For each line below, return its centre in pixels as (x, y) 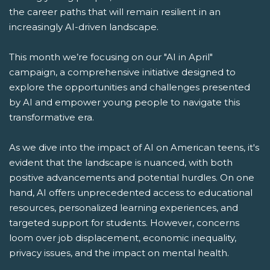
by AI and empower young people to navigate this (124, 102)
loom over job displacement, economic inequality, (123, 237)
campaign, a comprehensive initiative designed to (122, 72)
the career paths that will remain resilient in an (115, 11)
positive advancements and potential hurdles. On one (132, 177)
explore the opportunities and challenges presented (130, 87)
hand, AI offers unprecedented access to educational (131, 192)
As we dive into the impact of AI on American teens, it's (134, 147)
